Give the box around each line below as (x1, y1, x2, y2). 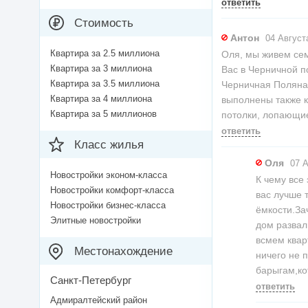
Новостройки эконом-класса (50, 170, 167, 181)
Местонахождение (74, 245, 173, 258)
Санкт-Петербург (50, 274, 131, 287)
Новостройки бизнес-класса (50, 200, 166, 211)
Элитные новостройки (50, 215, 141, 226)
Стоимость (74, 16, 133, 30)
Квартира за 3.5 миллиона (50, 78, 159, 89)
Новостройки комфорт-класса (50, 185, 174, 196)
